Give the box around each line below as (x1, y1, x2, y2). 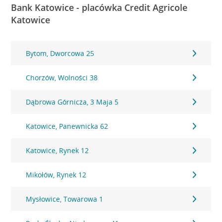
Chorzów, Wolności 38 (26, 73, 98, 82)
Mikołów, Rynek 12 (26, 170, 87, 179)
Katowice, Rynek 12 (26, 146, 89, 155)
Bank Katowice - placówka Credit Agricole (11, 1, 188, 13)
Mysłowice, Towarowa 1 (26, 194, 104, 204)
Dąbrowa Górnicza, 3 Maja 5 (26, 97, 119, 107)
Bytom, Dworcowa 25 (26, 49, 95, 58)
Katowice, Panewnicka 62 (26, 121, 109, 131)
